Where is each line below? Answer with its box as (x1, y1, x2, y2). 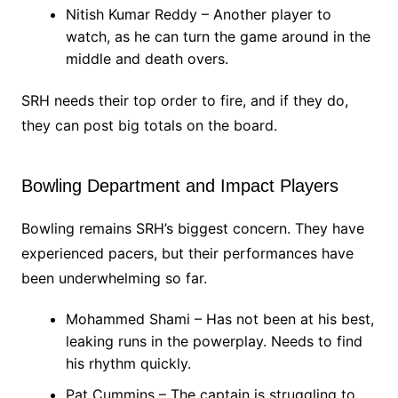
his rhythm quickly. (65, 354, 191, 372)
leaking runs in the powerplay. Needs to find (65, 331, 362, 350)
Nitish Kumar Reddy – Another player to (65, 4, 331, 23)
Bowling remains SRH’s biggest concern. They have (20, 219, 364, 237)
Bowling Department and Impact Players (20, 175, 338, 195)
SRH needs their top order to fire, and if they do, (20, 91, 348, 109)
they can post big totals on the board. (20, 115, 277, 134)
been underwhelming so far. (20, 268, 207, 287)
